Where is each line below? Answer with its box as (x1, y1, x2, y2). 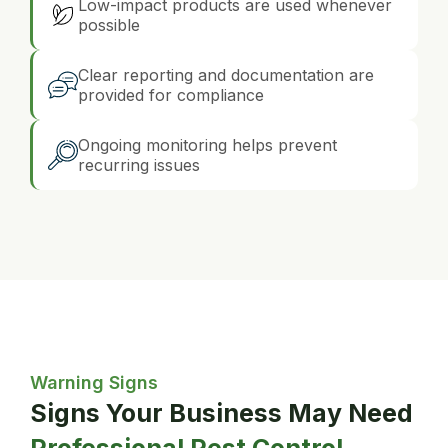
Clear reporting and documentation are (78, 65, 374, 86)
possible (78, 15, 140, 36)
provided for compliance (78, 85, 264, 106)
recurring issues (78, 155, 200, 176)
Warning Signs (30, 372, 158, 394)
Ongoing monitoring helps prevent (78, 135, 337, 156)
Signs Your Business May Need (30, 398, 413, 429)
